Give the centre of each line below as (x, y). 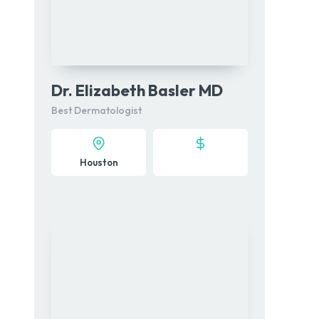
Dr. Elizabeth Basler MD (137, 90)
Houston (99, 162)
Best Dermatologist (96, 110)
